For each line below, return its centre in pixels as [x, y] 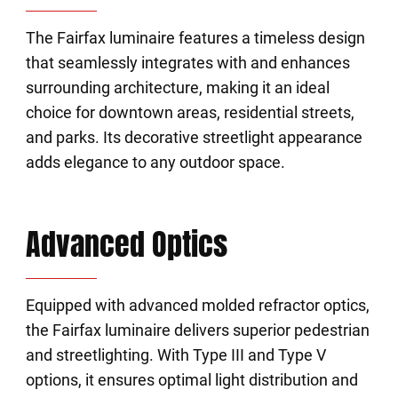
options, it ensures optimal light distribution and [191, 380]
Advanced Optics [126, 244]
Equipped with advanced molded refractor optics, [197, 305]
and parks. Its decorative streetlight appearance [194, 137]
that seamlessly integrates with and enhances [187, 63]
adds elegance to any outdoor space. [155, 162]
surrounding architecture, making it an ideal [177, 88]
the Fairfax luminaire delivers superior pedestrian [197, 330]
